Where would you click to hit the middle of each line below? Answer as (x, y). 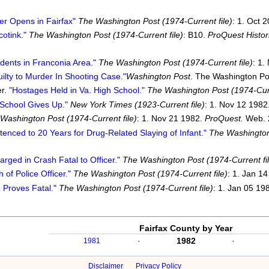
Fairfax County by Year (186, 228)
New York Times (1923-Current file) (137, 104)
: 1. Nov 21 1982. (171, 119)
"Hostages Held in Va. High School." (77, 90)
